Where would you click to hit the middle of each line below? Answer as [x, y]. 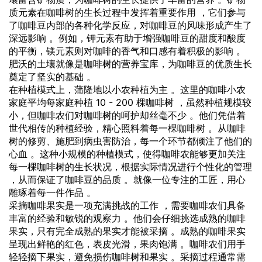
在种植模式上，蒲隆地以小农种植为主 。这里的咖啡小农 [127, 89]
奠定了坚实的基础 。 [52, 76]
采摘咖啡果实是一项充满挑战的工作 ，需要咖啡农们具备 [127, 205]
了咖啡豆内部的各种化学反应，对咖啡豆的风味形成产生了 [130, 25]
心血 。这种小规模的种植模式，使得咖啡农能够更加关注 [127, 154]
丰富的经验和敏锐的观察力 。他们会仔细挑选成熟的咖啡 [127, 218]
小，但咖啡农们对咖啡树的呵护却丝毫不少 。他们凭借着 [127, 115]
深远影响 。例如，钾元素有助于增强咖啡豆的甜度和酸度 [127, 38]
